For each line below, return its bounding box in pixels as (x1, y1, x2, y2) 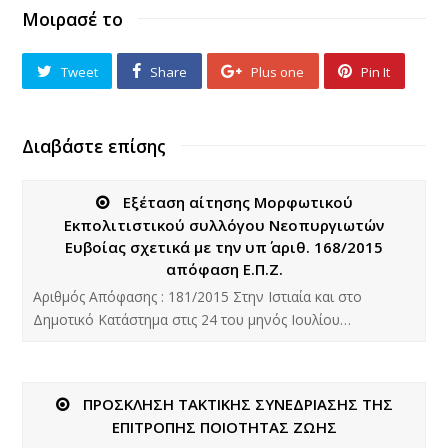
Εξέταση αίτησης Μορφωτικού (122, 191, 353, 212)
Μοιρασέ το (22, 7, 124, 31)
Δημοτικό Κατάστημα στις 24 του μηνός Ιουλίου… (33, 309, 352, 329)
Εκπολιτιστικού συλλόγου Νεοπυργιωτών (64, 214, 384, 235)
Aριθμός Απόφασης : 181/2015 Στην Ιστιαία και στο (33, 286, 363, 306)
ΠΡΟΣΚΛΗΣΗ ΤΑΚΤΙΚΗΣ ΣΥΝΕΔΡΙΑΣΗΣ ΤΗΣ (82, 393, 393, 414)
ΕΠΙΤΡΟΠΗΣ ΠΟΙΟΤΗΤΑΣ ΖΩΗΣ (111, 416, 337, 437)
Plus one (251, 62, 305, 81)
